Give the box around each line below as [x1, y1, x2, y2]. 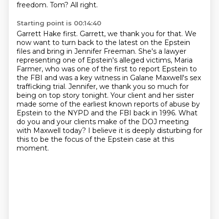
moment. [16, 144, 49, 153]
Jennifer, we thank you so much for [68, 82, 189, 91]
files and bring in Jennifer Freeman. [16, 47, 138, 56]
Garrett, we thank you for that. [79, 29, 185, 38]
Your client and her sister [110, 91, 194, 100]
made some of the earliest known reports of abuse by [16, 100, 200, 109]
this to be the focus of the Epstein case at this [16, 135, 174, 144]
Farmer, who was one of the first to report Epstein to [16, 65, 197, 73]
